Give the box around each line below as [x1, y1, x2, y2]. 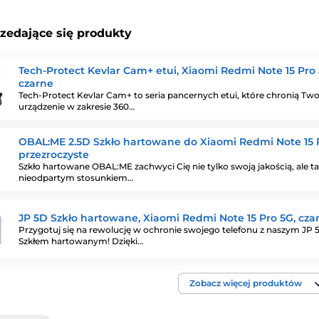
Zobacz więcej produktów [189, 278, 302, 288]
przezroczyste [19, 148, 89, 161]
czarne [19, 77, 53, 90]
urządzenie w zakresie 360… [19, 101, 135, 112]
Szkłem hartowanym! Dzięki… [19, 235, 143, 246]
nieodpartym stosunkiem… [19, 172, 133, 183]
